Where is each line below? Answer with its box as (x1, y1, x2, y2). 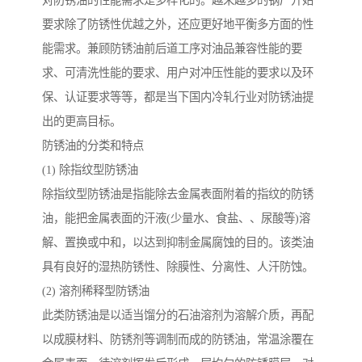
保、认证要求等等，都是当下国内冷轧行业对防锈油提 (42, 90, 314, 104)
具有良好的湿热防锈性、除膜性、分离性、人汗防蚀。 (42, 260, 314, 274)
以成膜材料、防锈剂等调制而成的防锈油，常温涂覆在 (42, 333, 314, 347)
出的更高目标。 (42, 115, 121, 128)
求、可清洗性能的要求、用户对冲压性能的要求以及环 (42, 66, 314, 80)
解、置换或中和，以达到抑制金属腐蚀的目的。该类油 (42, 236, 314, 250)
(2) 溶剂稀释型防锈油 (42, 284, 149, 298)
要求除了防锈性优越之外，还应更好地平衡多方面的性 (42, 18, 314, 32)
